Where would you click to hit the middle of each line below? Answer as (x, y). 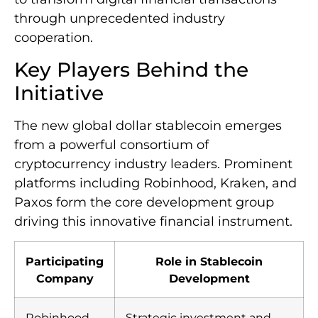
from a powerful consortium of (111, 144)
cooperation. (54, 38)
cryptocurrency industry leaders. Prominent (153, 164)
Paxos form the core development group (144, 202)
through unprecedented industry (120, 19)
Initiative (59, 93)
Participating (65, 261)
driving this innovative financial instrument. (153, 221)
